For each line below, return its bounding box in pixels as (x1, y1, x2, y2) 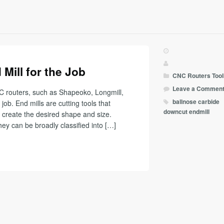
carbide (198, 97, 220, 106)
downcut (163, 107, 188, 116)
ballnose (172, 97, 197, 106)
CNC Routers (172, 71, 211, 80)
